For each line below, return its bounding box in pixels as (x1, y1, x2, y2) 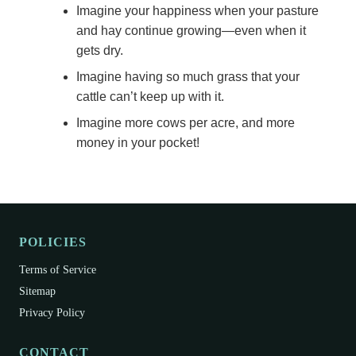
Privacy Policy (19, 306, 85, 319)
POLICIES (19, 235, 87, 250)
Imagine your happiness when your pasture (76, 4, 319, 18)
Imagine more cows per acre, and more (76, 116, 295, 130)
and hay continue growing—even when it (76, 24, 306, 38)
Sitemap (19, 284, 56, 297)
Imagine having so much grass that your (76, 70, 300, 84)
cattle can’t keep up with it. (76, 90, 224, 104)
